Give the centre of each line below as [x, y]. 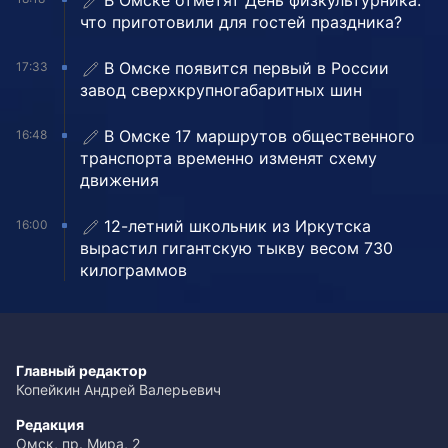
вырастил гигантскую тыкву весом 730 [236, 248]
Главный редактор [81, 371]
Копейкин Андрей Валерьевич [118, 390]
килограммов [133, 270]
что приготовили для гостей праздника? [241, 22]
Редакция [50, 425]
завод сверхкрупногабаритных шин [221, 90]
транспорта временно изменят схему [228, 158]
